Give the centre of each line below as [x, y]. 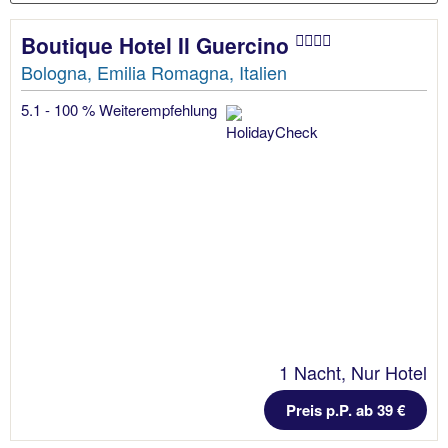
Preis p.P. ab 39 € [345, 410]
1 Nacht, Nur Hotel [353, 372]
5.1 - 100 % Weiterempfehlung [121, 110]
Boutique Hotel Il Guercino [158, 45]
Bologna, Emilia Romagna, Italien [154, 72]
